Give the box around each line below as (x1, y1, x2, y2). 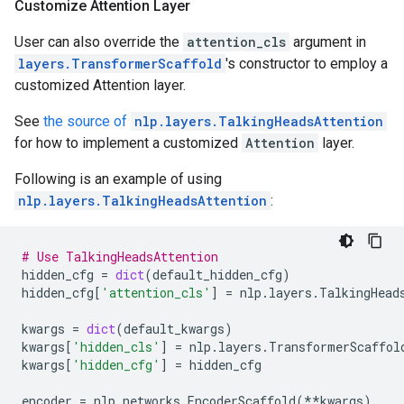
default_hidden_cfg (152, 265, 282, 283)
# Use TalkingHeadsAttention (22, 247, 218, 265)
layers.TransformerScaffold (18, 54, 222, 72)
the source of (43, 112, 131, 130)
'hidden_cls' (72, 337, 161, 355)
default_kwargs (124, 319, 225, 337)
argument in (289, 32, 366, 50)
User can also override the (14, 32, 183, 50)
